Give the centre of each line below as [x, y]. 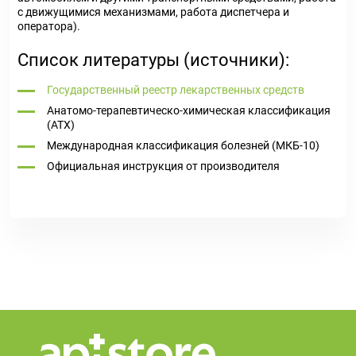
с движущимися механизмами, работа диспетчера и [153, 12]
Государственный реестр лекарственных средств [176, 90]
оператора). [49, 26]
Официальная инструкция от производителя [163, 166]
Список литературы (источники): [153, 60]
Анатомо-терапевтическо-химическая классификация [189, 110]
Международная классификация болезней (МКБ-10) [183, 145]
